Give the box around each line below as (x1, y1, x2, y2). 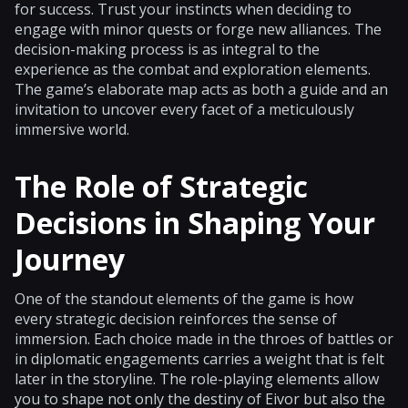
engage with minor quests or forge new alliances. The (15, 18, 382, 39)
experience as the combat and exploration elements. (15, 58, 371, 79)
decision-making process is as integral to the (15, 38, 320, 59)
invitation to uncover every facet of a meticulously (15, 98, 354, 119)
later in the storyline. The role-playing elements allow (15, 368, 379, 389)
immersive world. (15, 118, 129, 139)
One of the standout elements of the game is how (15, 288, 353, 309)
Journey (15, 239, 125, 279)
